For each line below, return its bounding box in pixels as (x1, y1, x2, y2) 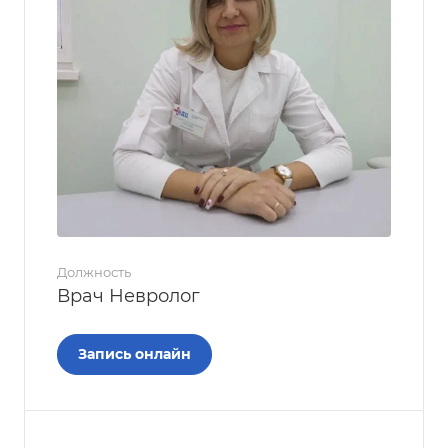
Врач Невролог (57, 285, 200, 307)
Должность (57, 264, 131, 280)
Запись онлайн (78, 345, 191, 363)
